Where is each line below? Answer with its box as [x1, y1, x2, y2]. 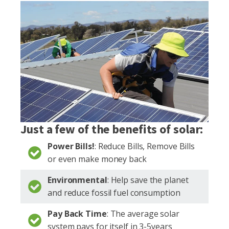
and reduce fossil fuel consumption [48, 187, 180, 198]
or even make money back [48, 153, 147, 165]
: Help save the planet [107, 174, 189, 186]
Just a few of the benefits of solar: [20, 121, 203, 137]
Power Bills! [48, 140, 95, 152]
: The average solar [106, 208, 179, 219]
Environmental [48, 174, 107, 186]
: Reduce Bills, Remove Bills [94, 140, 195, 152]
